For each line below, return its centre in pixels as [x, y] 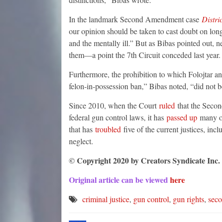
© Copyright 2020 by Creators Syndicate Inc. [144, 161]
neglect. [81, 141]
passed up [182, 117]
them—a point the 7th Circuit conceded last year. [144, 55]
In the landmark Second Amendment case [135, 19]
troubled [108, 129]
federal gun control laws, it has [117, 117]
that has [82, 129]
